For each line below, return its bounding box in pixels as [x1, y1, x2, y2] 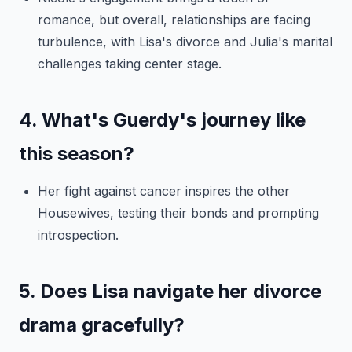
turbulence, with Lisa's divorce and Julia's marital [38, 34, 332, 49]
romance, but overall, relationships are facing [38, 12, 310, 27]
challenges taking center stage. [38, 56, 222, 71]
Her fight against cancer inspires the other [38, 183, 290, 199]
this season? [19, 142, 134, 165]
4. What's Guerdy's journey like [19, 108, 306, 131]
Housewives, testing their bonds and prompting [38, 205, 319, 221]
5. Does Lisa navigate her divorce [19, 280, 321, 302]
